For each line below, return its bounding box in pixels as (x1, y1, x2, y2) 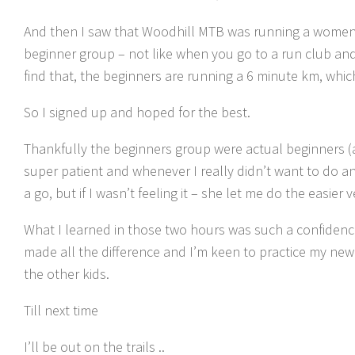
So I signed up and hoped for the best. (24, 103, 250, 121)
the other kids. (24, 265, 109, 283)
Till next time (24, 301, 98, 319)
